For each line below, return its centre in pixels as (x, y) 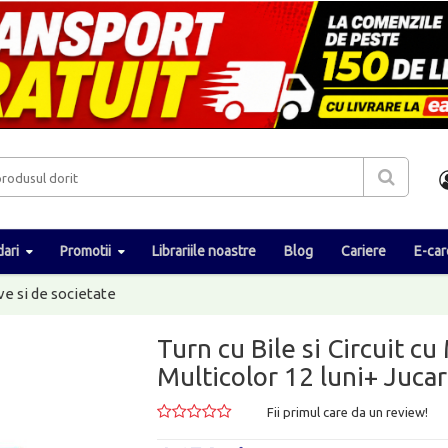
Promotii (85, 250)
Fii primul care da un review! (348, 411)
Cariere (363, 250)
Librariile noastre (204, 250)
